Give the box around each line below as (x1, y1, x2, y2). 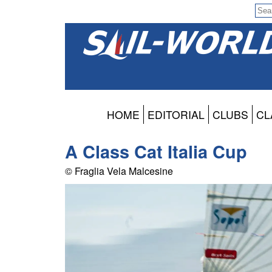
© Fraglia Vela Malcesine (65, 164, 173, 178)
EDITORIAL (148, 107, 205, 123)
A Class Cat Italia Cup (65, 139, 247, 165)
